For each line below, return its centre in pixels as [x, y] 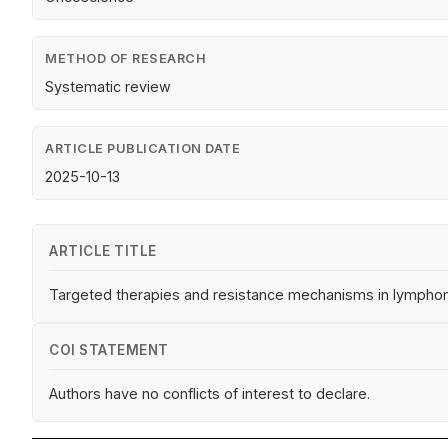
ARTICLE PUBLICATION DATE [142, 149]
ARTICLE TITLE [103, 251]
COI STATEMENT [109, 350]
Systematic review [108, 87]
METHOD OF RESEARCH [125, 59]
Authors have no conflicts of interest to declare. [209, 394]
